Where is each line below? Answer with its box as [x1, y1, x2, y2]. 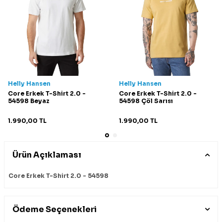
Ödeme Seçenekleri [12, 204, 97, 215]
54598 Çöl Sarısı [118, 97, 173, 105]
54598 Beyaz [8, 97, 50, 105]
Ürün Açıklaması [12, 149, 81, 160]
